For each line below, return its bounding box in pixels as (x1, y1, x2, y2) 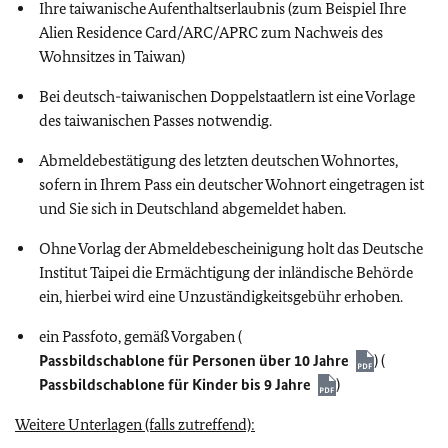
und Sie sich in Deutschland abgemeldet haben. (39, 198, 346, 218)
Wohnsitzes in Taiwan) (39, 46, 185, 66)
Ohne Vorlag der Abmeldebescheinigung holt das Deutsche (39, 238, 423, 258)
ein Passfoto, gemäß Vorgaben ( (39, 326, 242, 346)
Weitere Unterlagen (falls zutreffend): (15, 414, 255, 434)
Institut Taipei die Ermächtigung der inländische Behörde (39, 262, 413, 282)
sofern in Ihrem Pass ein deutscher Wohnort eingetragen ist (39, 174, 424, 194)
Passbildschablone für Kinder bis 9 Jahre (39, 374, 311, 394)
